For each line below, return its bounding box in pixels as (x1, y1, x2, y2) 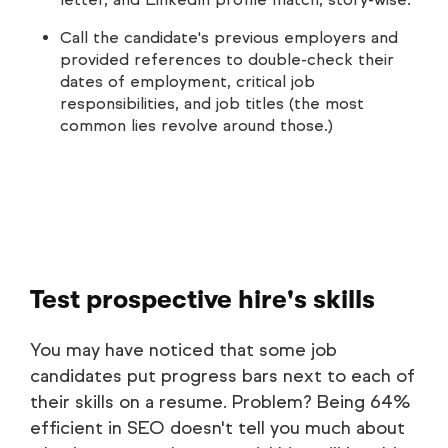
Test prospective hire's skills (30, 285, 375, 315)
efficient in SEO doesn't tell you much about (30, 417, 405, 440)
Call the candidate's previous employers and (60, 28, 398, 48)
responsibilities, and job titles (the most (60, 94, 364, 114)
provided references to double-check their (60, 50, 394, 70)
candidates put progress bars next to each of (30, 365, 415, 388)
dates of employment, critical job (60, 72, 315, 92)
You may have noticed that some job (30, 339, 337, 362)
